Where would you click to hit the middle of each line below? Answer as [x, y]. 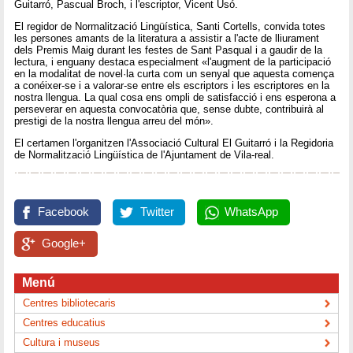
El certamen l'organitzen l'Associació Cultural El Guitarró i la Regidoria [174, 143]
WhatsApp [251, 212]
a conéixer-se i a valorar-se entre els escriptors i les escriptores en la [172, 85]
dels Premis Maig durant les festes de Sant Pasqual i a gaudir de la [169, 50]
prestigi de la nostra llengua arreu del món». [114, 121]
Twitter [157, 212]
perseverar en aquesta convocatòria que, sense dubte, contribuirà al [169, 109]
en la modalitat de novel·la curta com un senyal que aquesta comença [175, 73]
